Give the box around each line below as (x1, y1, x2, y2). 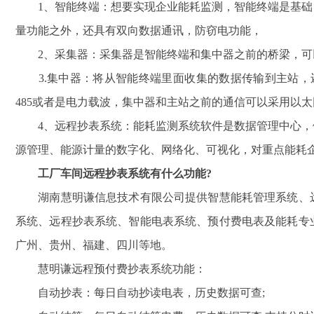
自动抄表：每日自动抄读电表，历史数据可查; (15, 287, 265, 299)
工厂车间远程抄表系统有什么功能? (15, 168, 212, 180)
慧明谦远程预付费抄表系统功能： (15, 263, 206, 275)
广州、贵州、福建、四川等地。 (15, 239, 172, 252)
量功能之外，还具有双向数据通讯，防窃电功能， (15, 25, 262, 37)
